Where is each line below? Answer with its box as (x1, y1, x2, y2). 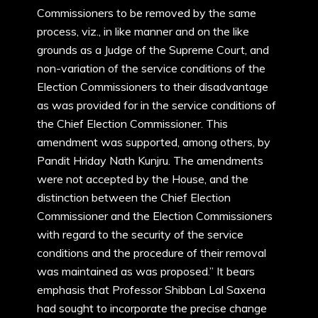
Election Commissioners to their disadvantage (37, 79, 268, 94)
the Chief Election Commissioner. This (37, 116, 228, 131)
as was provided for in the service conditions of (37, 98, 276, 112)
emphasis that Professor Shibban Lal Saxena (37, 283, 265, 297)
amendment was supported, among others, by (37, 135, 270, 149)
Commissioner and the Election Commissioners (37, 209, 273, 223)
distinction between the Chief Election (37, 190, 231, 204)
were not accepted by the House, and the (37, 172, 248, 186)
